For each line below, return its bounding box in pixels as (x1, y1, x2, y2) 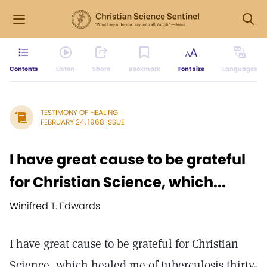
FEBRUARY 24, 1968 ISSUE (41, 117, 125, 127)
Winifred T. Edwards (10, 199, 100, 213)
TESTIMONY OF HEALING (41, 107, 118, 117)
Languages (222, 64, 257, 73)
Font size (178, 64, 204, 73)
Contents (10, 64, 38, 73)
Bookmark (128, 64, 160, 73)
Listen (56, 64, 75, 73)
